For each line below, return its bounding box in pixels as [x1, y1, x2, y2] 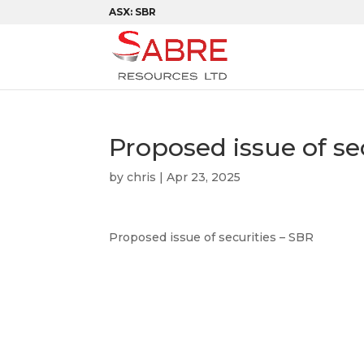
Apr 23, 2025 [167, 170, 241, 184]
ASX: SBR [109, 6, 157, 18]
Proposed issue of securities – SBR [109, 230, 314, 245]
